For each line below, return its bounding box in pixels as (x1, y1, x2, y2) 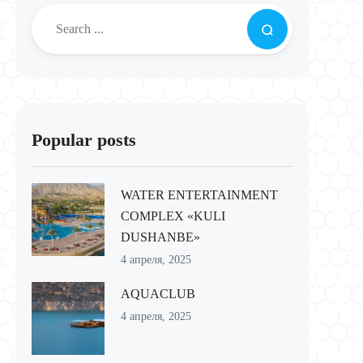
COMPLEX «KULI (120, 209, 225, 223)
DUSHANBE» (120, 230, 200, 244)
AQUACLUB (120, 287, 195, 301)
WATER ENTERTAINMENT (120, 188, 278, 202)
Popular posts (31, 130, 136, 150)
